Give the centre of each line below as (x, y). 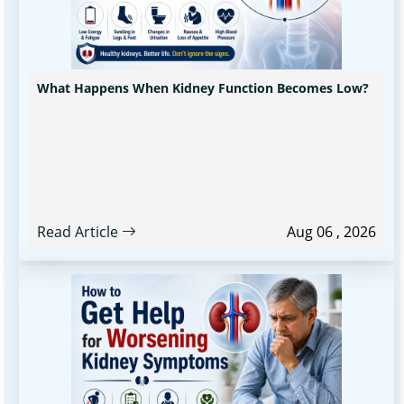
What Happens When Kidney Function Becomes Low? (203, 87)
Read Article (79, 231)
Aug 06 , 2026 (331, 231)
